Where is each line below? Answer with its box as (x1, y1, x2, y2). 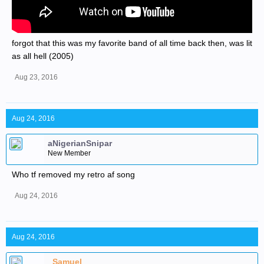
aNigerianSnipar (48, 138, 112, 148)
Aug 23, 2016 (15, 73, 58, 81)
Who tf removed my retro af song (12, 170, 135, 179)
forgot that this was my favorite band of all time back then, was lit (12, 38, 252, 48)
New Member (48, 149, 91, 157)
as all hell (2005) (12, 51, 74, 61)
